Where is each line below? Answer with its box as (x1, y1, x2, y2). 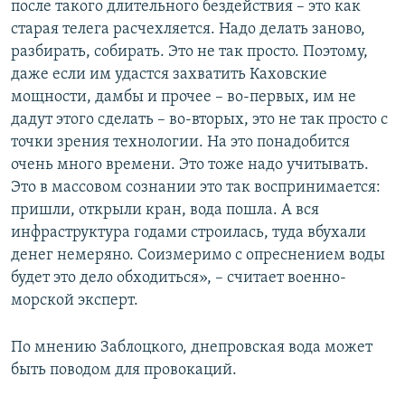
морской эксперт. (11, 292, 138, 310)
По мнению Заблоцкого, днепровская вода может (11, 339, 372, 357)
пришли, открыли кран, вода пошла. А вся (11, 202, 319, 220)
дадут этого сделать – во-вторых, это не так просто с (11, 111, 388, 129)
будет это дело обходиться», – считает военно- (11, 269, 346, 287)
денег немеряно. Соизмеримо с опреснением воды (11, 247, 385, 265)
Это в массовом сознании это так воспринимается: (11, 179, 381, 197)
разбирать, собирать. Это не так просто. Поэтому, (11, 43, 368, 61)
